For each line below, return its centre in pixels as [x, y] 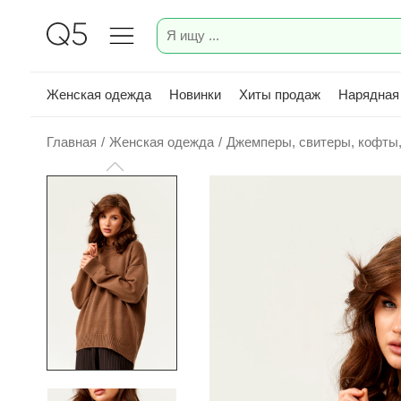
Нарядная [369, 94]
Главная [72, 142]
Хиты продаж [280, 94]
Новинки [195, 94]
